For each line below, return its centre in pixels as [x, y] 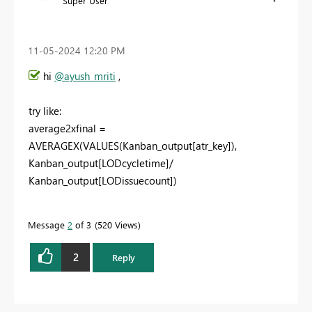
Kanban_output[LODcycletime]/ [101, 163]
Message [48, 224]
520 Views [118, 224]
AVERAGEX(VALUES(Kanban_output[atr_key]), [133, 145]
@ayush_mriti [85, 76]
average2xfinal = [69, 128]
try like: [45, 110]
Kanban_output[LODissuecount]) [103, 180]
